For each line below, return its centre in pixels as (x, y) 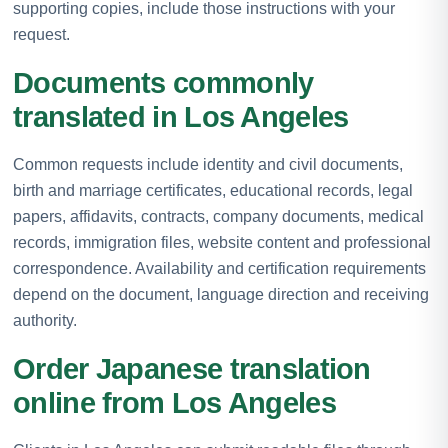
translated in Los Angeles (181, 116)
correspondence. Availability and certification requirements (219, 268)
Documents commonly (163, 82)
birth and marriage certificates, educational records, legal (213, 190)
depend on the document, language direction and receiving (221, 294)
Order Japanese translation (192, 368)
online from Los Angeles (174, 402)
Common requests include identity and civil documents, (208, 164)
